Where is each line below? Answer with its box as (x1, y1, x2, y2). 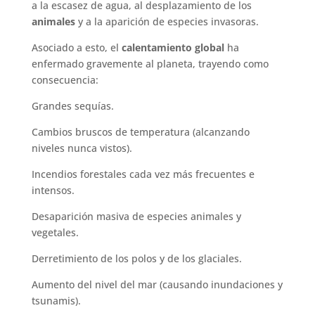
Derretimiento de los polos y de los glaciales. (31, 251, 242, 265)
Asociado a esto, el (31, 40, 122, 54)
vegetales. (31, 225, 79, 239)
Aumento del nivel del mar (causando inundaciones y (31, 277, 283, 291)
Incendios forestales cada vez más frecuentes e (31, 167, 255, 181)
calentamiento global (121, 40, 224, 54)
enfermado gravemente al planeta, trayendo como (31, 56, 269, 70)
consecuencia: (31, 72, 98, 86)
